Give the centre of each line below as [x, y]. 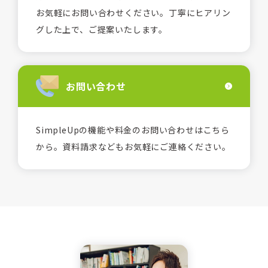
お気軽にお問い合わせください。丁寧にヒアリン [133, 13]
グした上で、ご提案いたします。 [102, 30]
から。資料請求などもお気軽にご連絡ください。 [133, 147]
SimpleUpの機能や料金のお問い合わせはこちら [133, 130]
